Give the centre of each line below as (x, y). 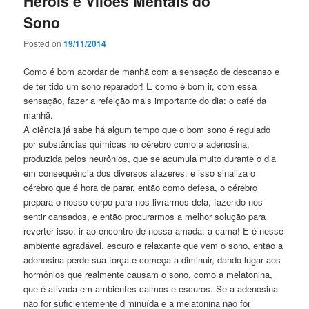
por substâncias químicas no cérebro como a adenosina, (137, 144)
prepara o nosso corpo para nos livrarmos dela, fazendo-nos (143, 202)
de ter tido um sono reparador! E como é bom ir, (121, 86)
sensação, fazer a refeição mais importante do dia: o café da (145, 101)
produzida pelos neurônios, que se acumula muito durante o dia (150, 159)
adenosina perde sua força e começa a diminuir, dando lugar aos (152, 260)
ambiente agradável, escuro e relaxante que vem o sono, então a (153, 246)
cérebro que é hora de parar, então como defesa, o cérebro (141, 188)
